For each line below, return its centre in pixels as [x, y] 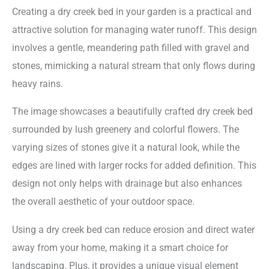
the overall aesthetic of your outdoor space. [103, 202]
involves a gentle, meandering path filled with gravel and [131, 47]
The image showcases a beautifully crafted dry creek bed [132, 112]
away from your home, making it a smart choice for [120, 247]
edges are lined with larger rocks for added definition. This [134, 166]
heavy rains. [38, 83]
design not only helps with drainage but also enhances [127, 184]
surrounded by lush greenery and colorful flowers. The [125, 130]
